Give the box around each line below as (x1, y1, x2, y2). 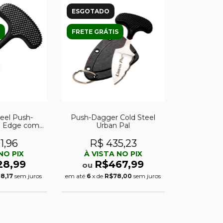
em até (65, 172, 87, 180)
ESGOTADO (71, 7, 110, 15)
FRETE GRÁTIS (71, 27, 118, 35)
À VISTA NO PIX (84, 149, 142, 159)
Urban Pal (96, 121, 130, 130)
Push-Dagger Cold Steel (71, 113, 156, 122)
